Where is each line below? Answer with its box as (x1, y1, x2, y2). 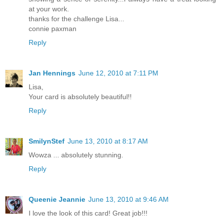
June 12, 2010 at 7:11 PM (78, 69, 158, 77)
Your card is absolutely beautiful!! (29, 92, 132, 101)
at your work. (29, 4, 69, 13)
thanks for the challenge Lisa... (29, 14, 124, 23)
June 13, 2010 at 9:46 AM (88, 195, 169, 203)
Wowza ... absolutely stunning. (29, 150, 123, 159)
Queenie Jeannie (29, 195, 85, 203)
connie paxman (29, 24, 76, 33)
